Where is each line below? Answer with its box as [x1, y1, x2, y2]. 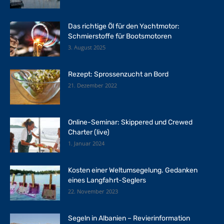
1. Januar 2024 [68, 139, 104, 147]
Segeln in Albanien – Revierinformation [68, 213, 190, 222]
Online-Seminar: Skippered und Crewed [68, 117, 192, 126]
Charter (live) [68, 127, 109, 136]
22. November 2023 [68, 187, 118, 195]
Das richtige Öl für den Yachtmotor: [68, 21, 179, 30]
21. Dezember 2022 [68, 81, 117, 89]
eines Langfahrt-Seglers [68, 175, 146, 184]
